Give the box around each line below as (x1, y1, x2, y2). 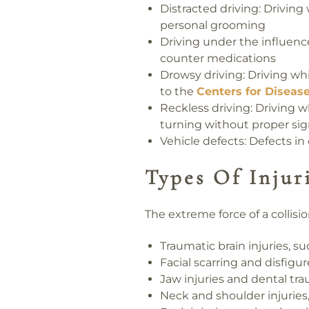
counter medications (160, 52, 277, 65)
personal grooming (160, 19, 266, 32)
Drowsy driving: (160, 68, 246, 81)
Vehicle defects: (160, 134, 247, 148)
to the (160, 85, 197, 98)
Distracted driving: (160, 2, 261, 15)
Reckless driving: (160, 101, 253, 114)
